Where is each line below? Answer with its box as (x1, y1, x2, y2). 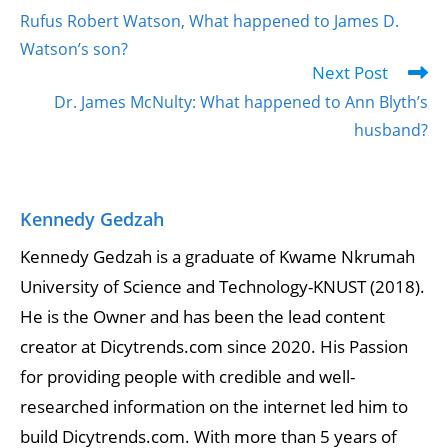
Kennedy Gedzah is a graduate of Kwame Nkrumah (20, 244, 415, 268)
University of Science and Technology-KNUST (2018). (20, 274, 425, 298)
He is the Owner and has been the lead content (20, 304, 385, 328)
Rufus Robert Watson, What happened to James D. (20, 9, 399, 32)
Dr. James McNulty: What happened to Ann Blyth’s (54, 90, 428, 113)
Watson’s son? (20, 37, 128, 60)
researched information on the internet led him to (20, 394, 408, 418)
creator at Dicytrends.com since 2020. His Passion (20, 334, 408, 358)
